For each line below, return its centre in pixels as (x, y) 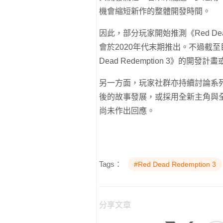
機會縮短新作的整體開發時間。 (155, 11)
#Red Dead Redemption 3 (175, 165)
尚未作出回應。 (127, 111)
